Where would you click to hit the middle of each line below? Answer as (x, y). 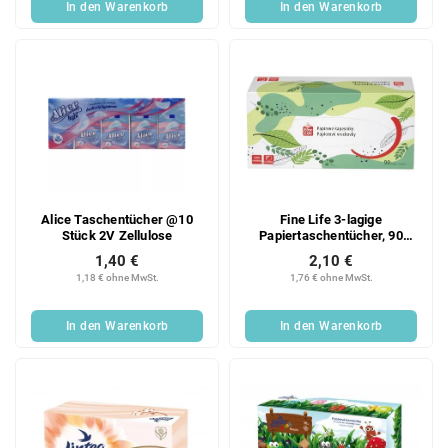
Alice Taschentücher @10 (117, 219)
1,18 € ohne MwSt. (117, 277)
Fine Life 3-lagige (331, 219)
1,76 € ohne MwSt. (331, 277)
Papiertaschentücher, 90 (331, 235)
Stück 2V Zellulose (117, 235)
